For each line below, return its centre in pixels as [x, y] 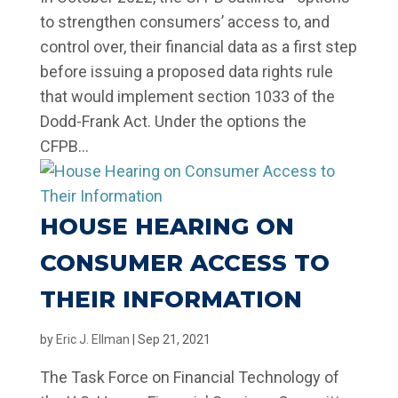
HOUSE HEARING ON [167, 227]
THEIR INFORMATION [171, 299]
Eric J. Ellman [92, 339]
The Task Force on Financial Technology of [189, 377]
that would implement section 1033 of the [187, 96]
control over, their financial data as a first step [198, 47]
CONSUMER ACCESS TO [184, 263]
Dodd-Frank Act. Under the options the [173, 121]
